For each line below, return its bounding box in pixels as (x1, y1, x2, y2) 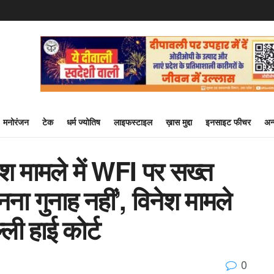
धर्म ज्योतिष (67, 116, 100, 128)
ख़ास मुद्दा (166, 116, 192, 128)
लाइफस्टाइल (114, 116, 152, 128)
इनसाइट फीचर (206, 116, 251, 128)
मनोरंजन (3, 116, 29, 128)
